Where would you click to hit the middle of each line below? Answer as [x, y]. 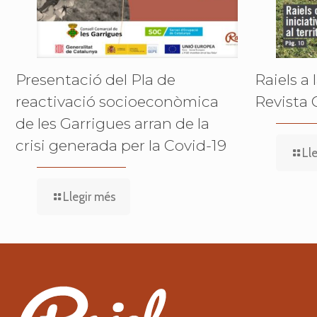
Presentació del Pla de [96, 79]
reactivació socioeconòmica [117, 101]
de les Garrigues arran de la [113, 123]
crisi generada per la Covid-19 [121, 145]
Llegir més [90, 196]
